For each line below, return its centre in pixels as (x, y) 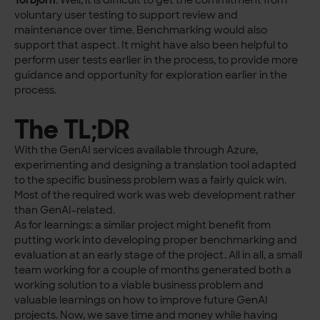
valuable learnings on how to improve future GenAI (141, 300)
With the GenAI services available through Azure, (136, 150)
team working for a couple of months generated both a (153, 270)
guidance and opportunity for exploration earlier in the (151, 75)
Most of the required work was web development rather (155, 195)
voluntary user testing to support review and (126, 15)
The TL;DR (72, 129)
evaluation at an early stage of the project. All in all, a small (159, 255)
